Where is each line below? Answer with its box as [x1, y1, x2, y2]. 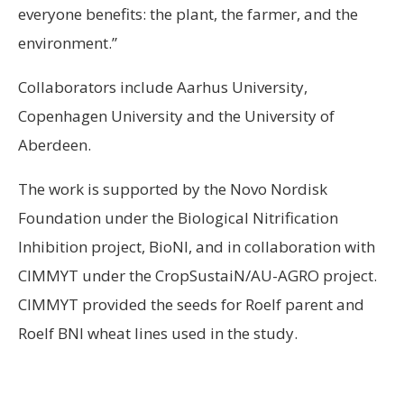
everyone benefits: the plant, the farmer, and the [18, 4, 358, 24]
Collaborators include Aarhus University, [18, 77, 308, 97]
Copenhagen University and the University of [18, 106, 335, 126]
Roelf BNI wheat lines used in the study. [18, 323, 298, 344]
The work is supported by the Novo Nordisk [18, 179, 327, 199]
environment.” [18, 32, 117, 53]
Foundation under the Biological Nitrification [18, 207, 338, 228]
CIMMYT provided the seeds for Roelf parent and [18, 294, 364, 315]
